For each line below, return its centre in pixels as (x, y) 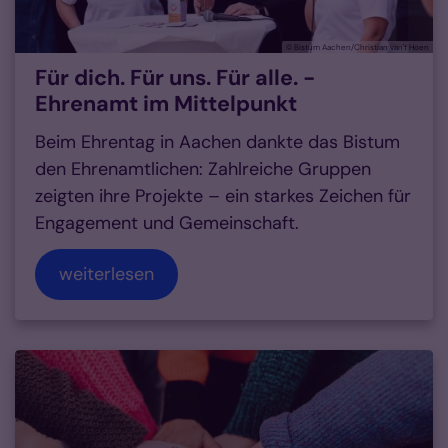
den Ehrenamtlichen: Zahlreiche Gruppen (203, 169)
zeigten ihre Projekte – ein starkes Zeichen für (223, 196)
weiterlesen (106, 274)
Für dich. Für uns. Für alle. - (175, 78)
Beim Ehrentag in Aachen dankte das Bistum (217, 142)
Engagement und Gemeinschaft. (167, 223)
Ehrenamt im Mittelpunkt (166, 104)
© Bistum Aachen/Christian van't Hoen (357, 47)
